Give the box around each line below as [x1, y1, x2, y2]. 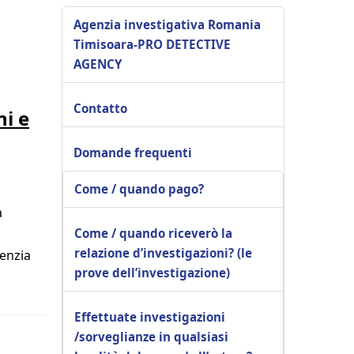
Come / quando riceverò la [74, 224, 232, 241]
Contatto [73, 100, 127, 116]
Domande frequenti [73, 144, 192, 160]
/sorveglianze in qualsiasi [74, 328, 228, 345]
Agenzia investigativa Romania [73, 16, 261, 32]
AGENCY [73, 55, 122, 72]
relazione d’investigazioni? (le [74, 244, 252, 261]
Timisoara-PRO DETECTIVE [73, 36, 231, 52]
